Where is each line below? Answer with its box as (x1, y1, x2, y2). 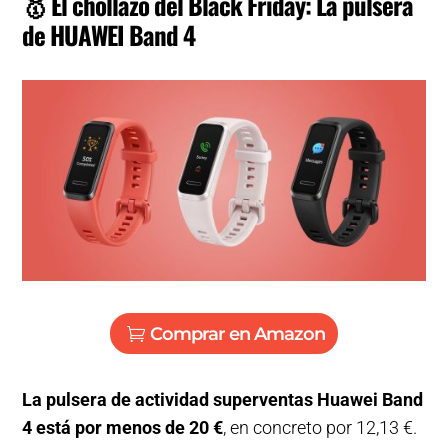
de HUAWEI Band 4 (22, 15, 196, 53)
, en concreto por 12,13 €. (223, 417, 418, 439)
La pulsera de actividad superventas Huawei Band (22, 389, 424, 411)
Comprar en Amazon (150, 322, 326, 345)
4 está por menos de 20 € (22, 417, 224, 439)
